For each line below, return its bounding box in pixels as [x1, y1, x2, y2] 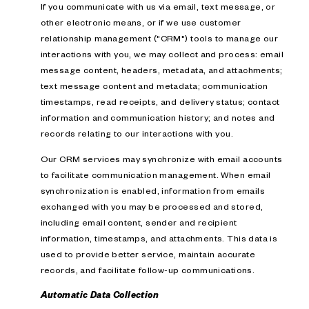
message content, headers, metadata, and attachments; [40, 64, 283, 76]
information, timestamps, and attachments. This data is [40, 232, 278, 243]
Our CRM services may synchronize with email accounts [40, 152, 283, 164]
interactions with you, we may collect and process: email [40, 48, 284, 60]
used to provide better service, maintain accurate [40, 248, 256, 259]
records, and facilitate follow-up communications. [40, 263, 255, 275]
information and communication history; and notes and [40, 112, 275, 123]
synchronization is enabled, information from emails [40, 184, 266, 196]
